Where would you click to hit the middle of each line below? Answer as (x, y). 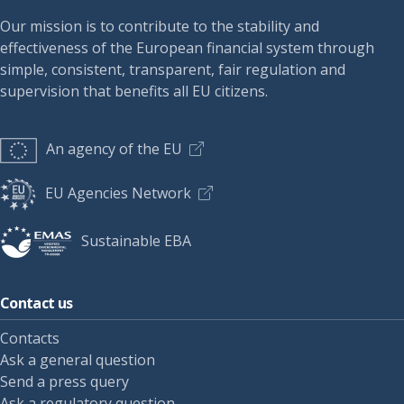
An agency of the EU (114, 149)
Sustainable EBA (136, 240)
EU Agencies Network (118, 193)
